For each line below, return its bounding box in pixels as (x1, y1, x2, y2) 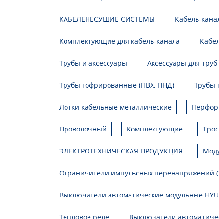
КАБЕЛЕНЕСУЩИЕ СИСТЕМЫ (59, 14, 155, 23)
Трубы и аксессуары (59, 58, 127, 67)
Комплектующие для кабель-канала (59, 36, 180, 45)
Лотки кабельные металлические (59, 102, 172, 111)
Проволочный (59, 124, 107, 133)
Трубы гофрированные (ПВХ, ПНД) (59, 80, 174, 89)
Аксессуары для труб (147, 58, 217, 67)
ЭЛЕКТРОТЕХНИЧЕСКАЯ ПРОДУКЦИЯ (59, 146, 183, 155)
